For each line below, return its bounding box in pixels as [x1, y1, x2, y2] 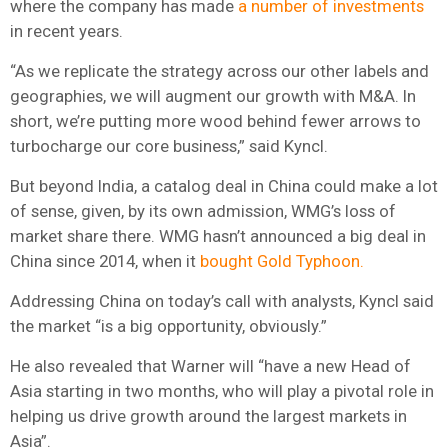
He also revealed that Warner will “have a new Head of [10, 355, 411, 376]
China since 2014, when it [10, 250, 200, 271]
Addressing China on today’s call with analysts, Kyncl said [10, 290, 434, 311]
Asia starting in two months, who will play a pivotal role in [10, 380, 434, 401]
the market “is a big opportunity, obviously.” [10, 315, 327, 336]
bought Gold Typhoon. [200, 250, 364, 271]
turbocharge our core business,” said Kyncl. [10, 135, 328, 156]
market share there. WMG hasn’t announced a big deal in [10, 225, 426, 246]
